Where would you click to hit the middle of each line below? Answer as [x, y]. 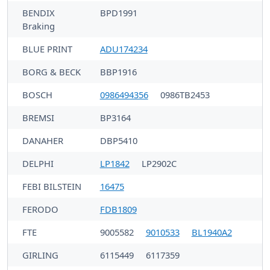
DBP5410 [118, 140]
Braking [39, 26]
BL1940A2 [212, 232]
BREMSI [38, 117]
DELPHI [38, 163]
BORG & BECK [52, 71]
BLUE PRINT [47, 49]
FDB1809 [118, 209]
